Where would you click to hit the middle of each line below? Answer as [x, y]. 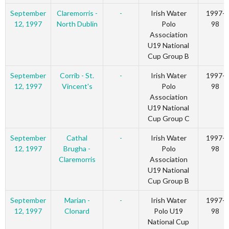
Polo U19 [168, 211]
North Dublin [77, 24]
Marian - [77, 200]
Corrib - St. [77, 76]
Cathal [77, 138]
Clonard [77, 211]
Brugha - [77, 149]
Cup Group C [168, 119]
